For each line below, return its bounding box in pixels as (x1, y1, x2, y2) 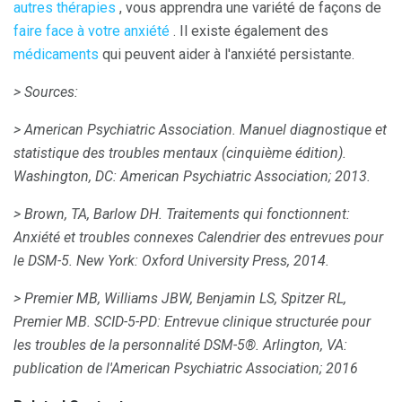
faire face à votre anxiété (13, 22, 170, 40)
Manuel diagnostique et (240, 121, 387, 139)
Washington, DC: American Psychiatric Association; (13, 168, 331, 186)
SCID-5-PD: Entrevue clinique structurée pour (94, 313, 371, 331)
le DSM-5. (13, 252, 73, 270)
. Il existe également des (170, 22, 328, 40)
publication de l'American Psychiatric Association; (13, 360, 322, 378)
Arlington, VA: (263, 336, 347, 354)
